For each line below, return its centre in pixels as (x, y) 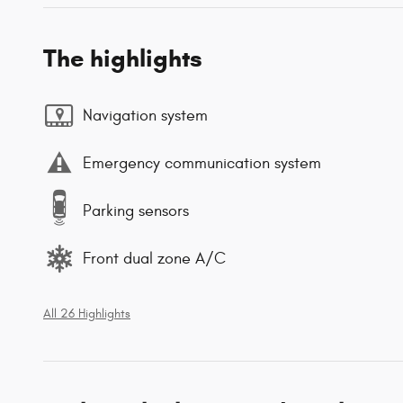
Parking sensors (136, 210)
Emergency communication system (202, 163)
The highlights (123, 59)
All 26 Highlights (87, 314)
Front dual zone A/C (154, 258)
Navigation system (145, 115)
